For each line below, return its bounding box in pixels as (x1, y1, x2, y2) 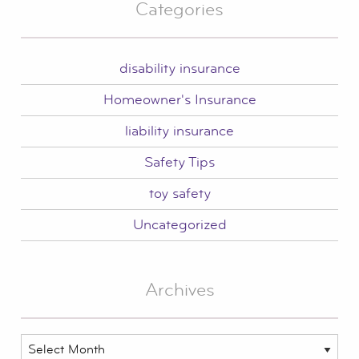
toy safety (148, 185, 211, 203)
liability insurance (125, 123, 234, 140)
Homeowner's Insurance (103, 91, 256, 109)
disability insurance (119, 60, 240, 78)
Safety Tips (144, 154, 215, 171)
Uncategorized (132, 216, 227, 234)
